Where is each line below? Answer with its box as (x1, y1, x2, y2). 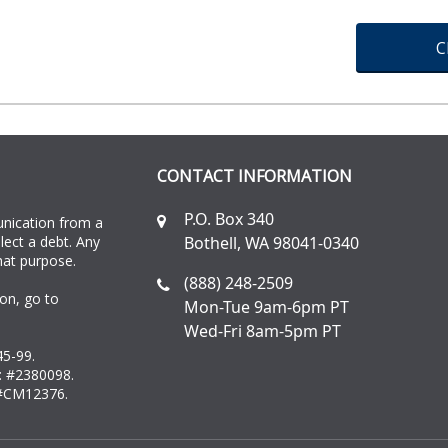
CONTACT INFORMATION (156, 165, 352, 188)
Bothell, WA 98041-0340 (183, 232, 359, 255)
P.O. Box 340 (183, 208, 274, 231)
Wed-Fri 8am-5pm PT (183, 320, 341, 343)
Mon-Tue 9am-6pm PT (183, 296, 349, 319)
